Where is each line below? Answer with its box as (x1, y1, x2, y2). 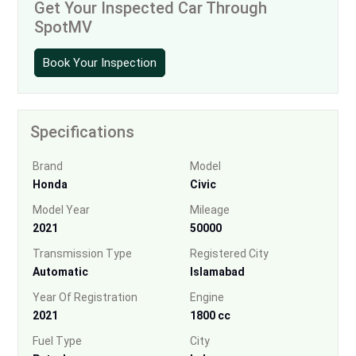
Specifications (30, 122, 134, 141)
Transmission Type (33, 246, 132, 260)
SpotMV (34, 17, 92, 37)
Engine (190, 290, 224, 304)
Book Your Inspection (43, 55, 157, 70)
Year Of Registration (33, 290, 137, 304)
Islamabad (190, 265, 245, 278)
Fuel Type (33, 334, 82, 347)
